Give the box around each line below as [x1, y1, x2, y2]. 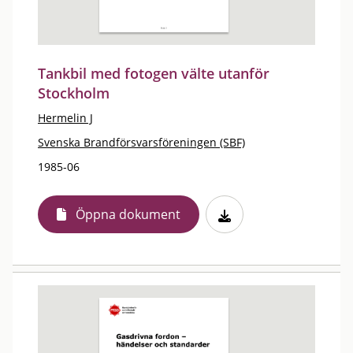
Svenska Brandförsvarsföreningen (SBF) [38, 135, 245, 150]
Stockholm [38, 84, 110, 102]
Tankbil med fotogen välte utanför [38, 64, 269, 83]
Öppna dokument [76, 206, 180, 223]
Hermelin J [38, 110, 93, 125]
